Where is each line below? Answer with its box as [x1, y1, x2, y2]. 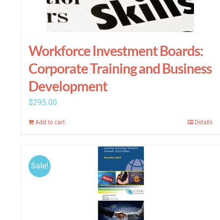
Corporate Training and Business [28, 60, 212, 77]
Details [194, 119, 213, 126]
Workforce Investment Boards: [28, 42, 203, 59]
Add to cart [35, 119, 65, 126]
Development [28, 78, 108, 94]
